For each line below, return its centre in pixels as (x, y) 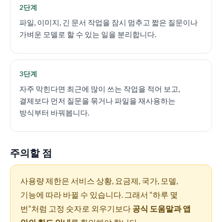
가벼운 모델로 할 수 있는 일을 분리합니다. (88, 34)
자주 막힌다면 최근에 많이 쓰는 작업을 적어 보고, (100, 89)
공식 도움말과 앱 (162, 208)
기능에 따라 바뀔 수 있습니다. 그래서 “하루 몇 (99, 194)
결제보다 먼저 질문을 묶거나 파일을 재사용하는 (97, 101)
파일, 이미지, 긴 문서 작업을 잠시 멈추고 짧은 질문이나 (109, 22)
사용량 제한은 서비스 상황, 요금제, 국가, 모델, (99, 181)
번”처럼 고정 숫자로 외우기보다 (76, 208)
